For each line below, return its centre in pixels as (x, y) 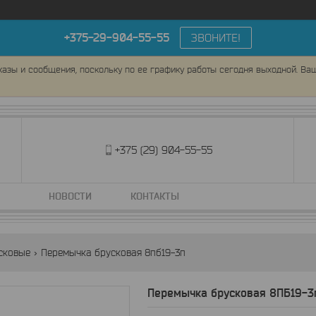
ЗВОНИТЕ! (216, 37)
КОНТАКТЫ (154, 196)
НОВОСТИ (70, 196)
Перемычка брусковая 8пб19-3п (113, 253)
